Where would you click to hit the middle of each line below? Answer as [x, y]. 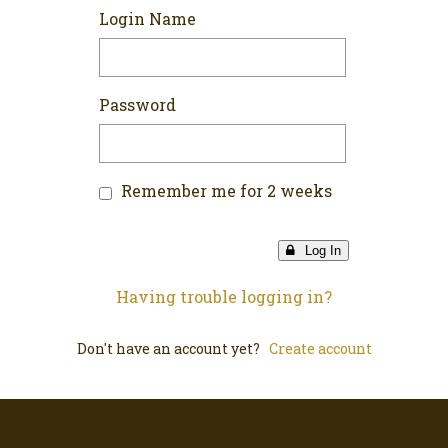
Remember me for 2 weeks [226, 191]
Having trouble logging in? [224, 297]
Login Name [147, 19]
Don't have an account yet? [172, 349]
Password [137, 105]
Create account [320, 349]
